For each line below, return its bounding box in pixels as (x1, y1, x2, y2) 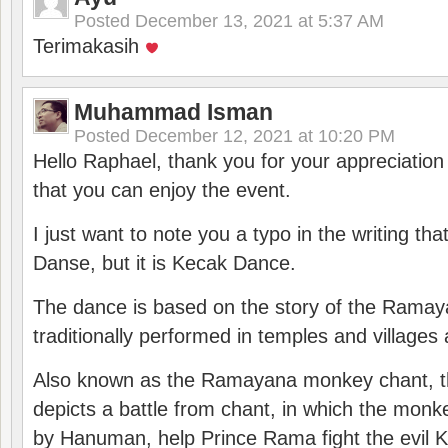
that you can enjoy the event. (33, 179, 291, 201)
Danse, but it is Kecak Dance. (33, 252, 296, 274)
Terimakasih (33, 35, 145, 57)
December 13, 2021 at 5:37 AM (135, 11, 384, 31)
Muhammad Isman (74, 99, 273, 125)
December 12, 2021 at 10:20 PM (135, 126, 395, 146)
